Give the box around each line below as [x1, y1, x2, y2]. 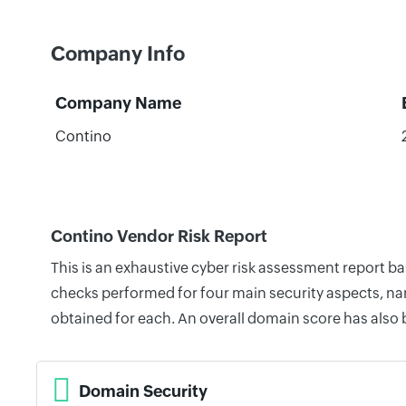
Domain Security [79, 381, 208, 401]
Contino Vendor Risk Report [51, 227, 267, 246]
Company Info [51, 43, 185, 65]
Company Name [54, 93, 181, 112]
